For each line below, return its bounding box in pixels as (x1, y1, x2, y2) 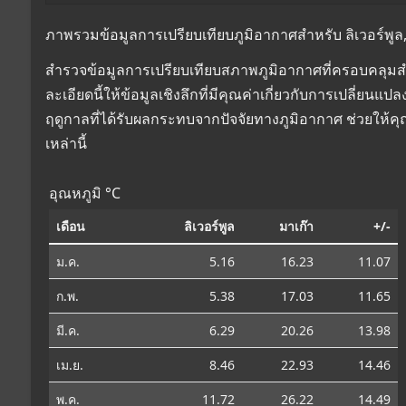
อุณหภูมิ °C (49, 182, 121, 203)
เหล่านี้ (45, 132, 87, 153)
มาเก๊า (279, 217, 314, 235)
